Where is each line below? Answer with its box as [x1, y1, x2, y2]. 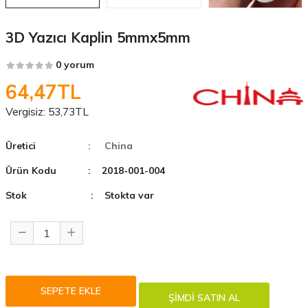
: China [87, 139, 133, 152]
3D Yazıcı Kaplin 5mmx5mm [5, 27, 190, 46]
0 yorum [55, 58, 94, 71]
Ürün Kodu [5, 164, 56, 177]
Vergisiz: [5, 104, 45, 118]
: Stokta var [90, 188, 154, 201]
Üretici [5, 139, 36, 152]
